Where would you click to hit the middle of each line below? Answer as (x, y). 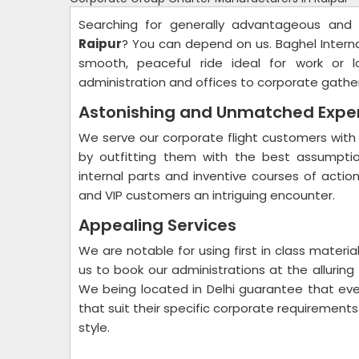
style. (96, 327)
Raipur (100, 44)
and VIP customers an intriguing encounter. (208, 195)
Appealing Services (159, 225)
